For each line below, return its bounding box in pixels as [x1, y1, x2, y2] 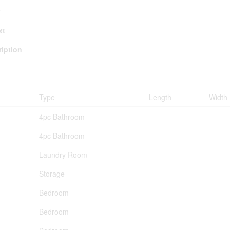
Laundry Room [39, 149, 87, 160]
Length [149, 92, 171, 103]
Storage [39, 168, 65, 179]
